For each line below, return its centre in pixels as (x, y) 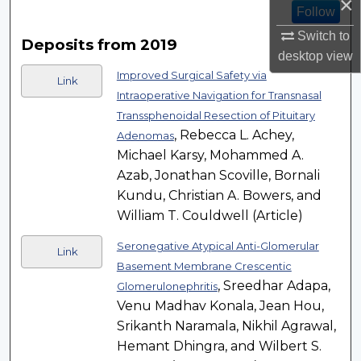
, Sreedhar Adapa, (274, 286)
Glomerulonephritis (167, 286)
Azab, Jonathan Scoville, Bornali (218, 176)
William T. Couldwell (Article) (210, 216)
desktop (300, 56)
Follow (315, 11)
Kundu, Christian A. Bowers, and (219, 196)
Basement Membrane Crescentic (204, 266)
